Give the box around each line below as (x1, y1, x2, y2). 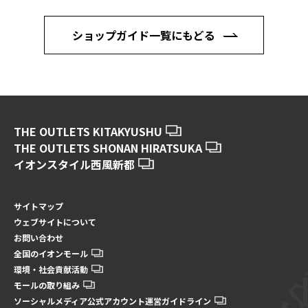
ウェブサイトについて (14, 216, 96, 228)
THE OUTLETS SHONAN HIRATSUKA (14, 140, 202, 156)
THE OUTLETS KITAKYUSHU (14, 123, 162, 140)
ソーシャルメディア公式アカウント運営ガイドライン (14, 295, 211, 307)
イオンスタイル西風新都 (14, 156, 135, 173)
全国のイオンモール (14, 247, 88, 259)
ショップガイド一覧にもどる (72, 27, 215, 43)
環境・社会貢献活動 (14, 263, 88, 275)
